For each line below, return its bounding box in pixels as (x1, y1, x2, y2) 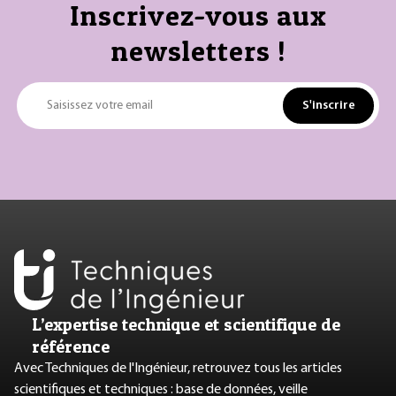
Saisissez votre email (47, 99, 153, 112)
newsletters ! (110, 34, 286, 68)
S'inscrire (301, 98, 355, 112)
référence (32, 335, 110, 357)
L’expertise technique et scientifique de (32, 313, 340, 335)
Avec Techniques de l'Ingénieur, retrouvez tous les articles (14, 361, 342, 376)
